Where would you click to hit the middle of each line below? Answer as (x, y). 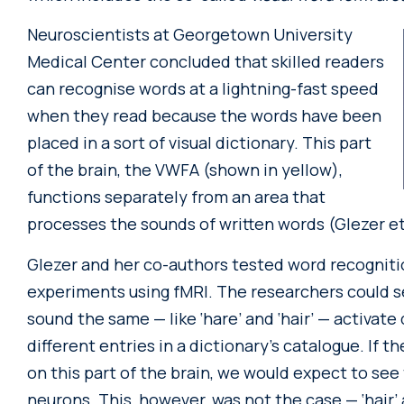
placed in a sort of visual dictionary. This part (199, 143)
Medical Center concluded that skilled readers (206, 62)
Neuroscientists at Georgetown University (190, 35)
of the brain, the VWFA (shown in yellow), (185, 170)
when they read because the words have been (204, 116)
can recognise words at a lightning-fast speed (203, 89)
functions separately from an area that (176, 197)
